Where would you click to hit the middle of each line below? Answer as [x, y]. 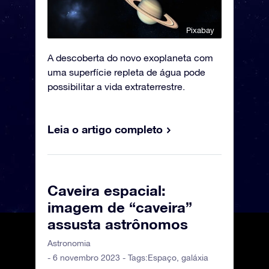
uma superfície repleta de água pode [126, 72]
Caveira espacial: [107, 191]
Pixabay [200, 31]
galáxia [195, 258]
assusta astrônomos [118, 224]
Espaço [162, 258]
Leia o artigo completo [105, 129]
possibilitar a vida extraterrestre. [116, 87]
